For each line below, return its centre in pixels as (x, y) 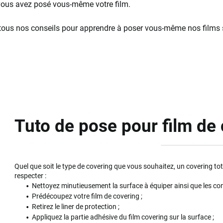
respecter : (31, 176)
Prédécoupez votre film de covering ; (87, 196)
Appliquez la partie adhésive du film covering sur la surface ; (123, 217)
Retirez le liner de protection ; (76, 207)
